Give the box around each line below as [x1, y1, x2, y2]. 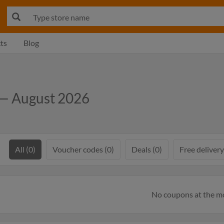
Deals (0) [131, 144, 162, 154]
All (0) [15, 144, 35, 154]
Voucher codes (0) [52, 144, 114, 154]
